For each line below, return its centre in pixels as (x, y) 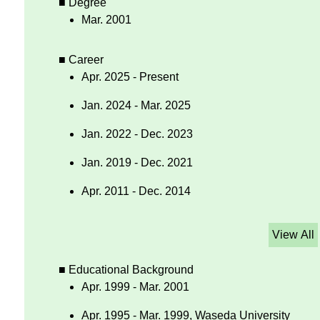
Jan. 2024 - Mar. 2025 (136, 106)
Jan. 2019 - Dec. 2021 (137, 163)
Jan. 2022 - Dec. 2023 (137, 134)
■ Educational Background (126, 270)
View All (293, 235)
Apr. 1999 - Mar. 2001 (135, 287)
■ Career (81, 60)
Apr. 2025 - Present (130, 77)
